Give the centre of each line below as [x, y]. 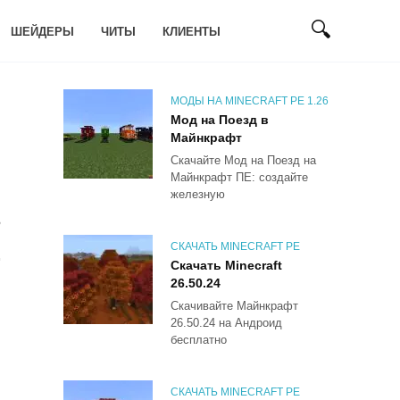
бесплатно [199, 339]
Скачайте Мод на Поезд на [243, 160]
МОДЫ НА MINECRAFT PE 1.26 [250, 101]
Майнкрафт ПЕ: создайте [239, 177]
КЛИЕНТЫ [191, 31]
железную [198, 194]
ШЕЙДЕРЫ [42, 31]
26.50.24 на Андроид [226, 322]
